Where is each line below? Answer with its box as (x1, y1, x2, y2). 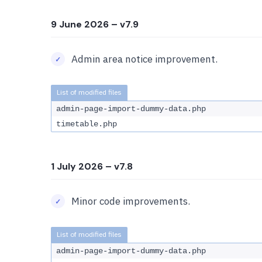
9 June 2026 (51, 18, 109, 30)
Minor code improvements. (71, 195, 190, 208)
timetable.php (56, 119, 117, 129)
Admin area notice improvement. (71, 53, 218, 65)
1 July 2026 (51, 160, 103, 173)
